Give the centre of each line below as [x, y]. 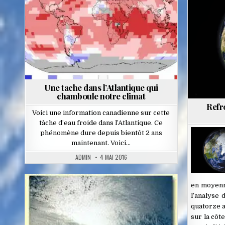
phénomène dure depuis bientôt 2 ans [101, 133]
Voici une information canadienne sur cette [101, 113]
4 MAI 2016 [113, 157]
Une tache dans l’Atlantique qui [101, 87]
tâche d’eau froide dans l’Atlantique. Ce [101, 123]
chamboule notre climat [101, 96]
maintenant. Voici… [101, 143]
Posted [79, 198]
